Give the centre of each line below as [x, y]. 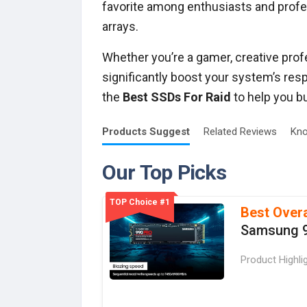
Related [222, 131]
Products [126, 131]
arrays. [120, 26]
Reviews [258, 131]
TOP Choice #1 [140, 202]
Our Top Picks [164, 172]
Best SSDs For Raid [177, 97]
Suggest [170, 131]
